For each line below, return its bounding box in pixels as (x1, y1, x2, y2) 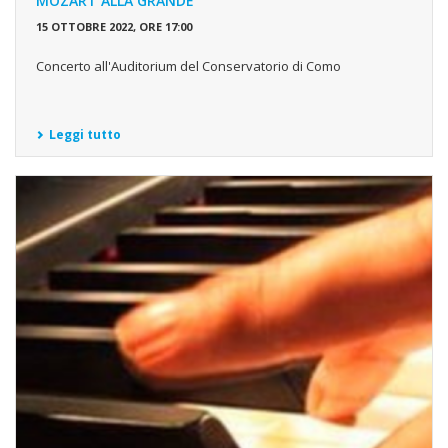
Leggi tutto (49, 125, 121, 143)
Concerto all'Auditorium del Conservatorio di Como (36, 56, 341, 75)
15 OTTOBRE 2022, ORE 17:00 (36, 18, 192, 34)
